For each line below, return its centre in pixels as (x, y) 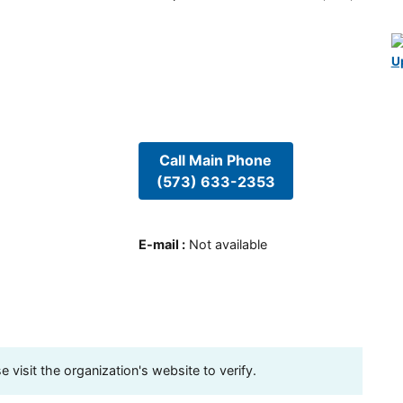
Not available (228, 244)
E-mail (158, 244)
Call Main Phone (216, 161)
